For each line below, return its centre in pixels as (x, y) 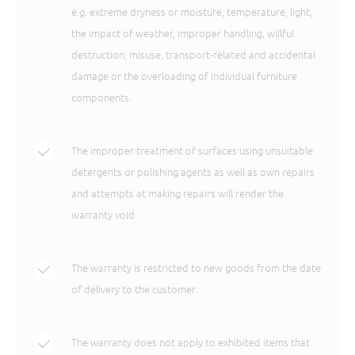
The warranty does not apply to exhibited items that (191, 342)
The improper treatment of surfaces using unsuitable (193, 150)
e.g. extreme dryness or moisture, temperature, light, (192, 11)
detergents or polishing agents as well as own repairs (193, 172)
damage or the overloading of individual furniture (185, 76)
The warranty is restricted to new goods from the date (197, 267)
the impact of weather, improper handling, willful (183, 33)
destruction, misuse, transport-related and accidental (194, 54)
